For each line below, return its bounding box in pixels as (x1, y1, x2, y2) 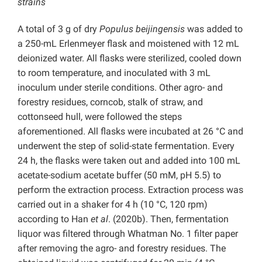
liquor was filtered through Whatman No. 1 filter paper (18, 228, 238, 240)
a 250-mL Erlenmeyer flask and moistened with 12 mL (18, 38, 239, 50)
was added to (185, 23, 243, 35)
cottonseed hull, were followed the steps (18, 111, 182, 123)
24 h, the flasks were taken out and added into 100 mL (18, 155, 240, 167)
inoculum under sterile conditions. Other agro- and (18, 82, 223, 94)
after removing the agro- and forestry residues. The (18, 243, 226, 254)
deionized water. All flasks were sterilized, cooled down (18, 53, 242, 64)
